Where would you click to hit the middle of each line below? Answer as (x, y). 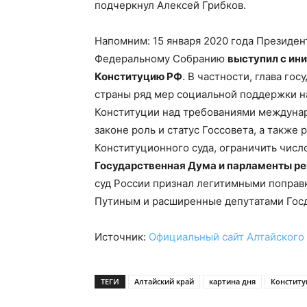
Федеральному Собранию (161, 59)
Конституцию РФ (138, 76)
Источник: (122, 237)
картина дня (232, 281)
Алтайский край (164, 281)
